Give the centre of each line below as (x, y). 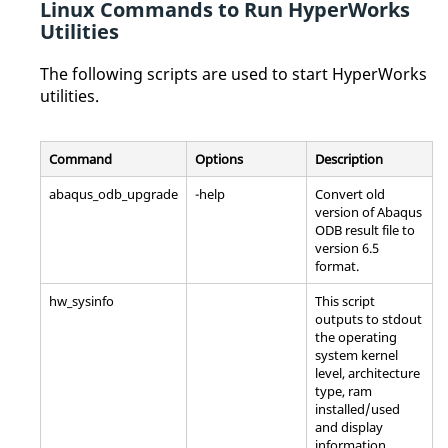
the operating (356, 336)
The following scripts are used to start (186, 73)
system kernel (356, 354)
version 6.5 (347, 247)
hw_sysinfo (81, 300)
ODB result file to (365, 229)
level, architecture (367, 372)
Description (349, 158)
